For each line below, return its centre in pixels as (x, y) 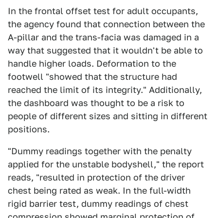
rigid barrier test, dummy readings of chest (98, 204)
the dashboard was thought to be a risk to (96, 103)
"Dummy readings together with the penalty (100, 151)
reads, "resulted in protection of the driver (96, 177)
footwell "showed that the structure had (92, 77)
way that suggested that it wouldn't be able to (105, 50)
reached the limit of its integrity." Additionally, (105, 90)
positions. (29, 129)
